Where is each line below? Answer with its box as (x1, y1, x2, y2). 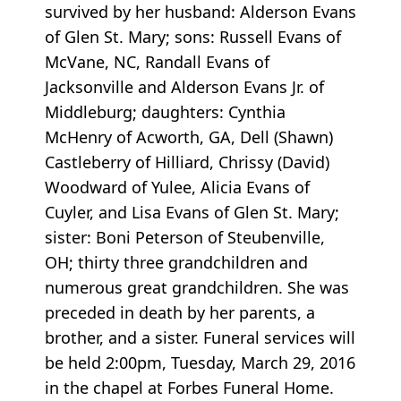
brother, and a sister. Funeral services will (45, 327, 355, 349)
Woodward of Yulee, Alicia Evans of (45, 176, 310, 199)
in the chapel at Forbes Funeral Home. (45, 377, 334, 399)
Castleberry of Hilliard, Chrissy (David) (45, 151, 329, 174)
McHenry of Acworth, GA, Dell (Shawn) (45, 126, 333, 149)
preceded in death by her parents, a (45, 302, 315, 324)
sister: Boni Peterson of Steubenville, (45, 226, 325, 249)
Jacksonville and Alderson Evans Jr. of (45, 76, 324, 98)
